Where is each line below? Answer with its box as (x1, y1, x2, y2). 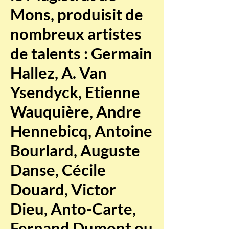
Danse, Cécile (10, 160, 106, 179)
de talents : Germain (10, 43, 152, 63)
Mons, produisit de (10, 5, 143, 24)
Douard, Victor (10, 179, 116, 199)
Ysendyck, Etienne (10, 82, 140, 102)
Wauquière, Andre (10, 102, 141, 121)
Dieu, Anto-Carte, (10, 199, 136, 218)
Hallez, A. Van (10, 63, 107, 82)
